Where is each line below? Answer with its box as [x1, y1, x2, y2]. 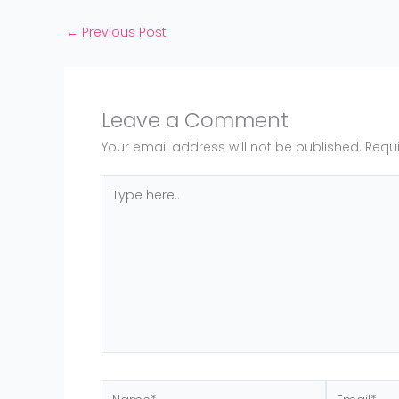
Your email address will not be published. [102, 137, 362, 156]
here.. [101, 194, 134, 213]
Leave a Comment [102, 105, 289, 134]
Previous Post [78, 22, 167, 41]
